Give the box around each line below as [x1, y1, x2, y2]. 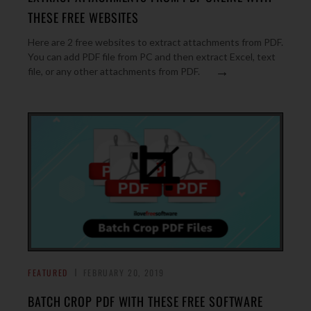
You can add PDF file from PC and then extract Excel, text [28, 51, 276, 62]
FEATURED [28, 267, 68, 278]
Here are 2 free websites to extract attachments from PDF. [28, 36, 283, 48]
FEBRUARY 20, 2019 [83, 267, 165, 278]
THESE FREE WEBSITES [28, 8, 140, 26]
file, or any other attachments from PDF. [28, 65, 200, 77]
